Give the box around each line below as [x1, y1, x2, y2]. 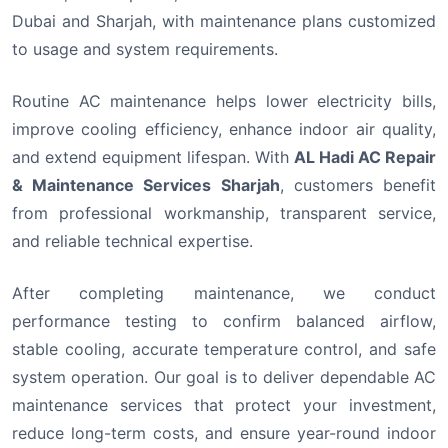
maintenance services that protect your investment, [12, 395, 436, 415]
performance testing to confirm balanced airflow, [12, 311, 436, 331]
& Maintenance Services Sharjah [12, 175, 280, 195]
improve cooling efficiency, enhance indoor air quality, [12, 119, 436, 139]
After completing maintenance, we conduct [12, 283, 436, 303]
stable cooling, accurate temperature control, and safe [12, 339, 436, 359]
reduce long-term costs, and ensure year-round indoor [12, 423, 436, 443]
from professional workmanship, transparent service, [12, 203, 436, 223]
